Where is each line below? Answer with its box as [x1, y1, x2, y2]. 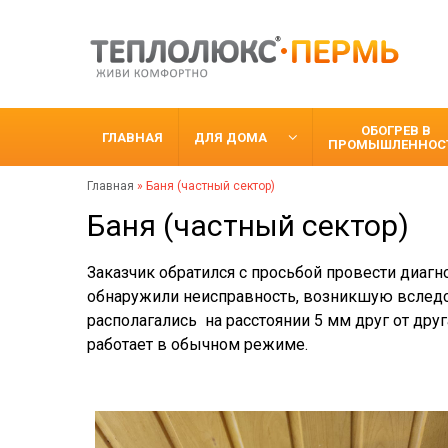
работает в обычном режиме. [87, 335, 308, 354]
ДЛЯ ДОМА [194, 129, 267, 145]
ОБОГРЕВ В [361, 122, 431, 138]
